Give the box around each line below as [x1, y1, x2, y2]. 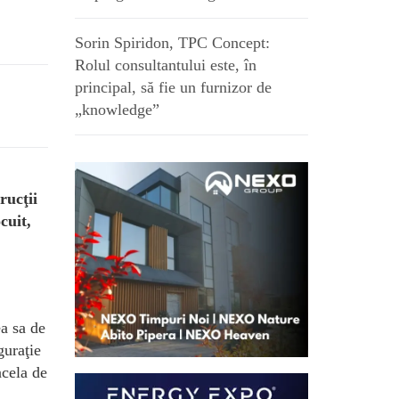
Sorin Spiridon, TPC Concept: [74, 34, 270, 52]
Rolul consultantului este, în [74, 56, 256, 74]
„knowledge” [74, 101, 159, 118]
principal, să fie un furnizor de [74, 78, 272, 96]
